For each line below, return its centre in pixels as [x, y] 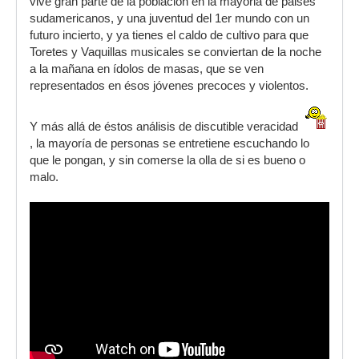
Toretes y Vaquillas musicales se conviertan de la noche [175, 52]
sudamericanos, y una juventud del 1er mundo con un [169, 19]
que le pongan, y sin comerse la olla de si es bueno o [167, 161]
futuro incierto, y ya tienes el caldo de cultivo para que [169, 36]
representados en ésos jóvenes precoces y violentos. [169, 86]
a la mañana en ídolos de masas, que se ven [147, 69]
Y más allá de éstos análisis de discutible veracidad [165, 127]
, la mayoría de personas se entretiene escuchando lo [169, 144]
